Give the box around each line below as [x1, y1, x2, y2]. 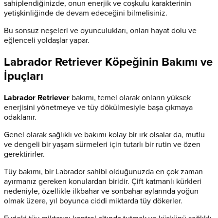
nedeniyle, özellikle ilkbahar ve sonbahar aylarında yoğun [4, 186, 199, 196]
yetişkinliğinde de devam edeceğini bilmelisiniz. [4, 8, 167, 18]
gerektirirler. [4, 149, 45, 159]
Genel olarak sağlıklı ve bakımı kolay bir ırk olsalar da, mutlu [4, 129, 205, 140]
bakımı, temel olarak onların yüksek [70, 92, 191, 103]
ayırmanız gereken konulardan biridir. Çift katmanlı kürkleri [4, 176, 201, 186]
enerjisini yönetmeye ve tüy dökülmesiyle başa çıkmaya [4, 102, 193, 112]
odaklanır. [4, 112, 36, 122]
